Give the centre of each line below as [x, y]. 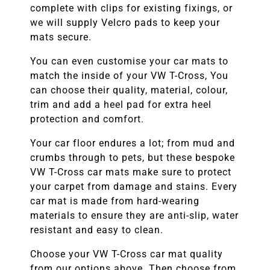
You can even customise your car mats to [129, 61]
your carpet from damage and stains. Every [134, 186]
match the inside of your [89, 75]
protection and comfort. [87, 119]
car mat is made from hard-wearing [115, 201]
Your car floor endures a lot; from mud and [133, 143]
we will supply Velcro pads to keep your [125, 22]
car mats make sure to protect [159, 172]
